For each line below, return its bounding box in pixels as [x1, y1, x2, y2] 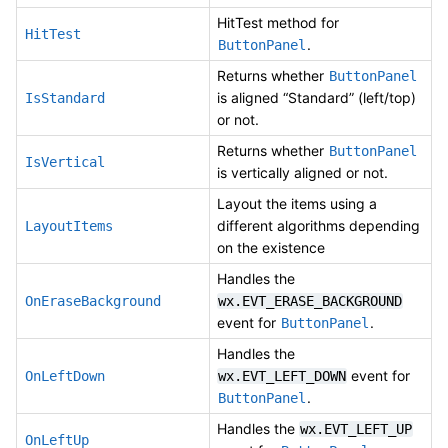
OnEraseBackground [25, 292, 161, 309]
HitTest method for [217, 13, 339, 31]
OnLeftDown [25, 367, 105, 384]
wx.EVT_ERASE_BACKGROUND [218, 292, 402, 309]
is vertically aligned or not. [217, 163, 388, 181]
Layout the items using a [217, 194, 377, 212]
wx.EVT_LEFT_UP [300, 420, 412, 437]
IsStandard [25, 89, 105, 106]
